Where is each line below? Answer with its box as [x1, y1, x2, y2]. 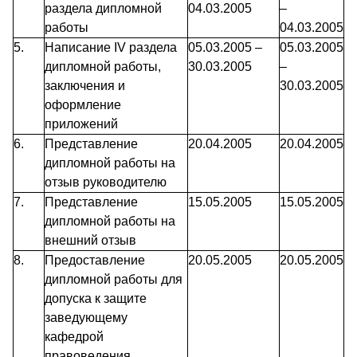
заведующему [45, 311, 127, 325]
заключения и [45, 79, 125, 93]
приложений [45, 117, 118, 131]
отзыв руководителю [45, 175, 167, 190]
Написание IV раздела [45, 41, 177, 55]
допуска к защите [45, 292, 147, 306]
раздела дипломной [45, 2, 162, 16]
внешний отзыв [45, 233, 136, 248]
